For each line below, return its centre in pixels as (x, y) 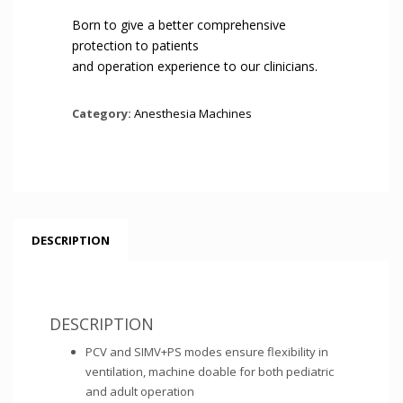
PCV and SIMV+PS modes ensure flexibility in (207, 352)
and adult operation (140, 391)
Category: (103, 113)
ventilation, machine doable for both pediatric (210, 372)
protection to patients (135, 45)
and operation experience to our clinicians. (195, 66)
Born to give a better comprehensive (179, 25)
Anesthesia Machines (193, 113)
